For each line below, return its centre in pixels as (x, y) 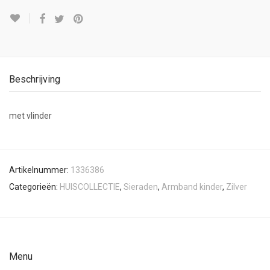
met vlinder (30, 116)
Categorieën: (34, 187)
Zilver (237, 187)
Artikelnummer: (40, 170)
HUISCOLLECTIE (90, 187)
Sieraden (141, 187)
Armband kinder (192, 187)
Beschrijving (35, 79)
